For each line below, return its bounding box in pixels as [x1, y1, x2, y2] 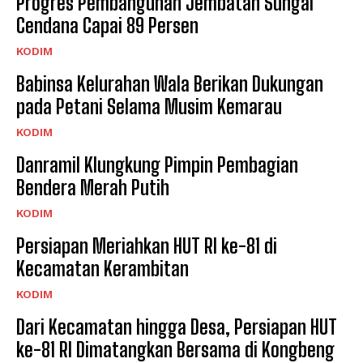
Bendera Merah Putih [16, 175, 169, 199]
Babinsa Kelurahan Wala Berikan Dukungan [16, 71, 323, 96]
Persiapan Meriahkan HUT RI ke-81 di [16, 233, 277, 258]
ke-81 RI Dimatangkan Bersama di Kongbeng [16, 337, 335, 361]
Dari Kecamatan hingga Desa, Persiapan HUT [16, 314, 337, 339]
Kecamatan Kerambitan [16, 256, 189, 280]
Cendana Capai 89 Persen [16, 13, 199, 37]
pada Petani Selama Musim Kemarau [16, 94, 282, 118]
